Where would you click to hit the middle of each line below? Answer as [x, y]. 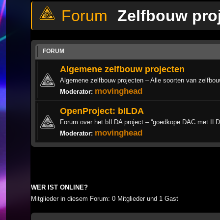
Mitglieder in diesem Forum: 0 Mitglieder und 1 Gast [105, 198]
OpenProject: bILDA [102, 110]
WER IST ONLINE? [59, 187]
